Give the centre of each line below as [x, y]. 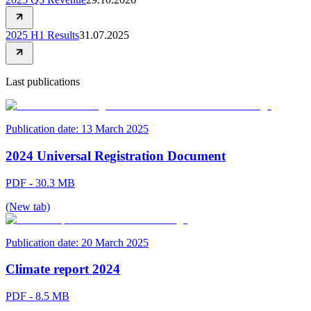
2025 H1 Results [42, 35]
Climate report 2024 [63, 269]
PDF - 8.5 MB [37, 296]
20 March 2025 [115, 242]
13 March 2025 [115, 129]
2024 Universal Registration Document [116, 155]
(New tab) [28, 206]
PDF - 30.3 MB [40, 183]
